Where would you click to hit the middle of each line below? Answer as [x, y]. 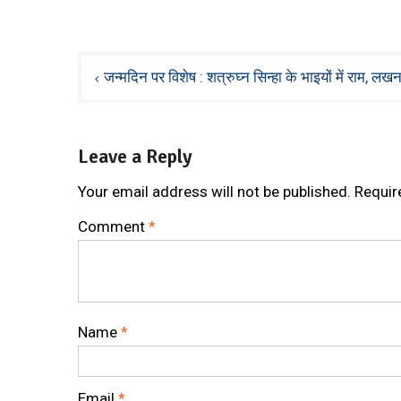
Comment [113, 226]
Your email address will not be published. [214, 192]
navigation [130, 99]
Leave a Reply [135, 156]
